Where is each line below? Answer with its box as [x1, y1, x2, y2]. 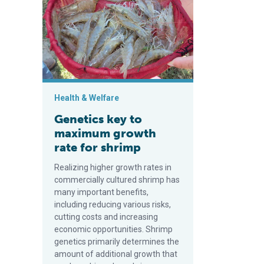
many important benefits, [54, 187, 148, 197]
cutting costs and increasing [54, 212, 158, 222]
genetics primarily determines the [54, 237, 179, 246]
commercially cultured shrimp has [54, 175, 180, 184]
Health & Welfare [54, 93, 119, 103]
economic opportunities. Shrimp [54, 225, 173, 234]
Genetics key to [54, 112, 142, 126]
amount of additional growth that [54, 249, 177, 259]
